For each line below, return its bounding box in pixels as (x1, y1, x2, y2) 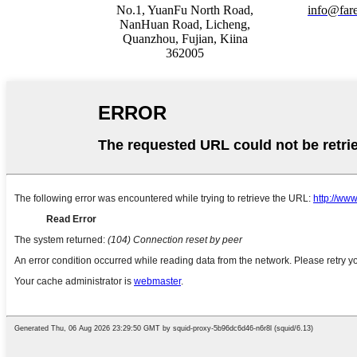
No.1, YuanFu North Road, (116, 2, 253, 17)
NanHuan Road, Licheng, (120, 17, 250, 31)
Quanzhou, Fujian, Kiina (122, 31, 248, 45)
